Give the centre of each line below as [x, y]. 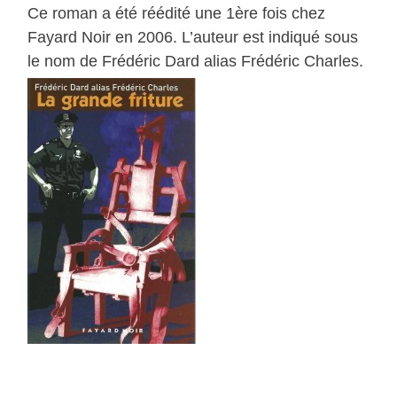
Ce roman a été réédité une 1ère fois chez [177, 14]
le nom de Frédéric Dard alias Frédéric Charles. [196, 62]
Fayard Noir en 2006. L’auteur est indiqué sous [193, 38]
